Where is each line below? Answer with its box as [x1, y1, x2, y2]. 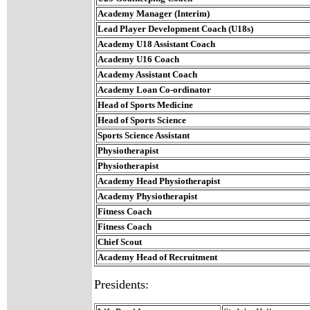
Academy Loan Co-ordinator [98, 84, 211, 95]
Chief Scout [98, 237, 142, 247]
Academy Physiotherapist [98, 191, 197, 201]
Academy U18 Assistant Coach [98, 39, 215, 49]
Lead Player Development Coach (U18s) [98, 24, 253, 34]
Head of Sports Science [98, 115, 186, 125]
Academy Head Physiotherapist [98, 176, 220, 186]
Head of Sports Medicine [98, 100, 193, 110]
